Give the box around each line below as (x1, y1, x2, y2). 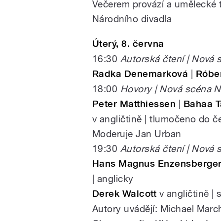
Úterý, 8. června (92, 38, 164, 50)
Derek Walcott (92, 188, 157, 200)
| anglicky (92, 173, 134, 184)
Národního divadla (92, 13, 172, 25)
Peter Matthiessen (92, 98, 176, 110)
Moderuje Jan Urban (92, 128, 182, 140)
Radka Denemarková (92, 68, 188, 80)
